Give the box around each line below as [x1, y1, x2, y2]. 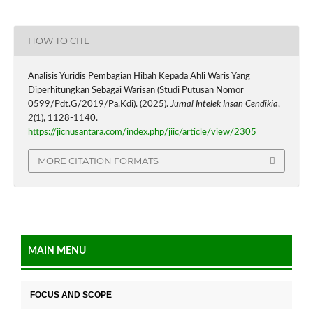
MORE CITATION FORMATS [38, 154, 159, 166]
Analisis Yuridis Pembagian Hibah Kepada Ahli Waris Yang [27, 71, 250, 81]
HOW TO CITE [27, 35, 90, 47]
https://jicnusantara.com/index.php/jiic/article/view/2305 [27, 127, 256, 137]
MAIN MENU [28, 246, 86, 256]
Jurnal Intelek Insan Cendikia [170, 99, 278, 109]
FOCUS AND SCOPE [30, 290, 112, 300]
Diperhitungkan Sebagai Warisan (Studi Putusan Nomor [27, 85, 244, 95]
